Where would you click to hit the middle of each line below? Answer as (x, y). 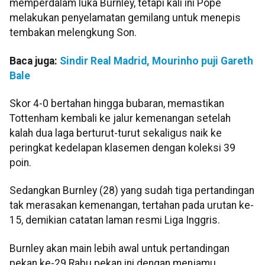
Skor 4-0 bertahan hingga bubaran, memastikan (117, 104)
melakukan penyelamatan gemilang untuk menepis (125, 18)
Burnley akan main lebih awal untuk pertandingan (119, 248)
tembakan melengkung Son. (73, 33)
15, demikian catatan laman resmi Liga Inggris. (115, 220)
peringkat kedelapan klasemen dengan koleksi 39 (122, 148)
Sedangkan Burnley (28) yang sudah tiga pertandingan (132, 191)
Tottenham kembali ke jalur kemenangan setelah (120, 118)
